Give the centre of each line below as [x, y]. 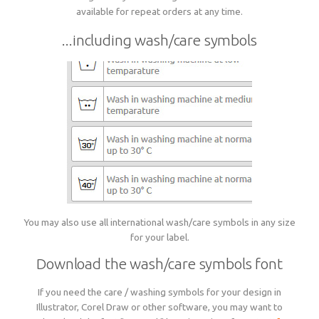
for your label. [159, 237]
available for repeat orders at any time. [159, 12]
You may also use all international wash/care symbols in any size [159, 223]
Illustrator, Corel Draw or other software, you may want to [159, 307]
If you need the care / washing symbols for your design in [159, 292]
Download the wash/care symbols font [159, 263]
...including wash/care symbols [159, 41]
